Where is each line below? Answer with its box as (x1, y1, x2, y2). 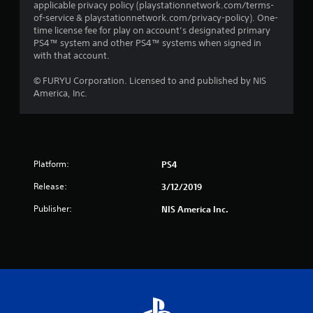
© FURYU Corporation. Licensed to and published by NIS (34, 75, 266, 87)
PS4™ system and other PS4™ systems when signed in (34, 37, 261, 49)
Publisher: (34, 203, 72, 214)
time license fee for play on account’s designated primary (34, 24, 270, 36)
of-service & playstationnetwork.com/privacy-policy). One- (34, 12, 278, 24)
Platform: (34, 158, 69, 170)
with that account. (34, 50, 110, 61)
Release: (34, 180, 67, 192)
